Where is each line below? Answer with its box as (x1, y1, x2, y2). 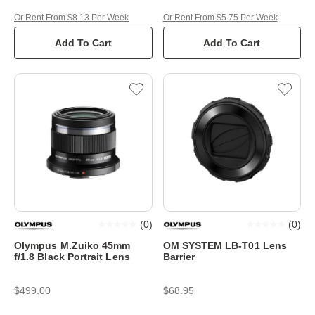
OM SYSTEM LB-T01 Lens (162, 239, 287, 251)
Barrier (162, 250, 195, 262)
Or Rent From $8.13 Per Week (14, 13, 129, 23)
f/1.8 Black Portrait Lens (14, 250, 130, 262)
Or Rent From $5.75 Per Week (162, 13, 278, 23)
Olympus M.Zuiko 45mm (14, 239, 131, 251)
